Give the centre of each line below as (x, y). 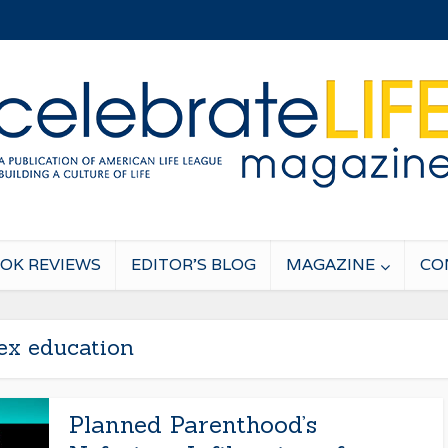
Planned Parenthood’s (193, 424)
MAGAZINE (330, 264)
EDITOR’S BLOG (193, 264)
